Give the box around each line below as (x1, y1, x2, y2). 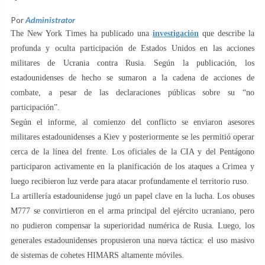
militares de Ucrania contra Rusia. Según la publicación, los (11, 58, 254, 67)
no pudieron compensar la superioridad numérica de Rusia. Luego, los (11, 221, 254, 230)
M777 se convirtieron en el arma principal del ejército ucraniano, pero (11, 206, 254, 215)
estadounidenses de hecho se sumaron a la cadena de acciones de (11, 73, 254, 82)
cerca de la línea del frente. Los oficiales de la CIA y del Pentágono (11, 147, 254, 156)
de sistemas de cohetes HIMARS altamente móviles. (11, 250, 184, 260)
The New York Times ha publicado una (11, 28, 153, 38)
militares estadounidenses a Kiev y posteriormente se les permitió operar (11, 132, 254, 141)
